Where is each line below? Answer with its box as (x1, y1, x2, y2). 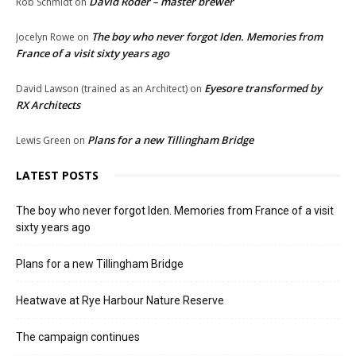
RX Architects (16, 98, 80, 113)
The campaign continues (16, 331, 140, 344)
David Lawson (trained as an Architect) (16, 82, 188, 96)
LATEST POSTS (16, 168, 99, 184)
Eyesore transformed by (204, 81, 322, 96)
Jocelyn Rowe (16, 30, 75, 44)
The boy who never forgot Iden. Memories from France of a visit (16, 204, 334, 218)
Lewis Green (16, 133, 71, 148)
